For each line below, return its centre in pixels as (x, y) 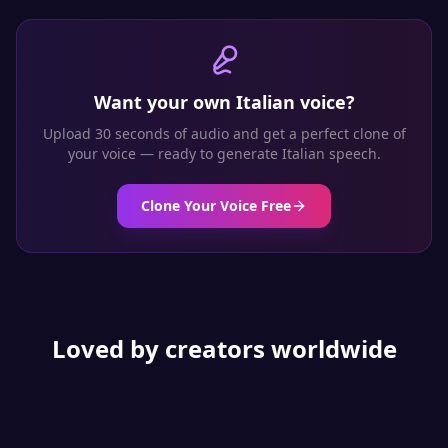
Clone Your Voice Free (216, 205)
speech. (352, 153)
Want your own (164, 102)
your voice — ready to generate (174, 153)
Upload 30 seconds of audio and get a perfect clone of (224, 133)
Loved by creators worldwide (224, 348)
